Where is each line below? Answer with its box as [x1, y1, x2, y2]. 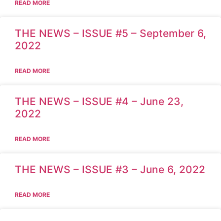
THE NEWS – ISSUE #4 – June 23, [15, 95, 184, 108]
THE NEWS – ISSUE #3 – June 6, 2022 [15, 163, 205, 176]
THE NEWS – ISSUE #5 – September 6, [15, 27, 206, 39]
